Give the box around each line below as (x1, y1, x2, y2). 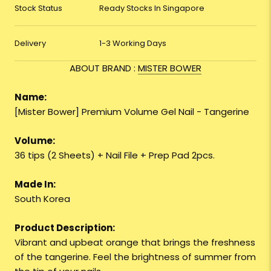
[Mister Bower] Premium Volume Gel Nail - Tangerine (15, 105, 249, 119)
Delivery (15, 38, 46, 50)
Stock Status (15, 2, 62, 15)
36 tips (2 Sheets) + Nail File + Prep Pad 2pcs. (15, 149, 215, 162)
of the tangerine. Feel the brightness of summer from (15, 250, 256, 264)
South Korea (15, 192, 70, 206)
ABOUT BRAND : (70, 62, 138, 75)
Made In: (15, 178, 56, 191)
